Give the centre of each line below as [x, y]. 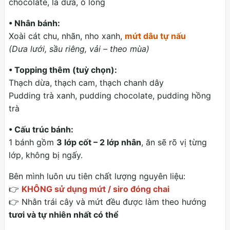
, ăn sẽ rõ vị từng [174, 142]
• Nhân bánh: [34, 23]
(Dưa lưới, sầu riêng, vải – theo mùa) [79, 49]
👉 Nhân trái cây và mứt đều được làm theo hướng [108, 202]
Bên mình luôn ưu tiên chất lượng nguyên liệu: [97, 176]
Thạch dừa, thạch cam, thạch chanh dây [86, 83]
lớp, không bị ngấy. [46, 155]
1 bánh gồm [33, 142]
